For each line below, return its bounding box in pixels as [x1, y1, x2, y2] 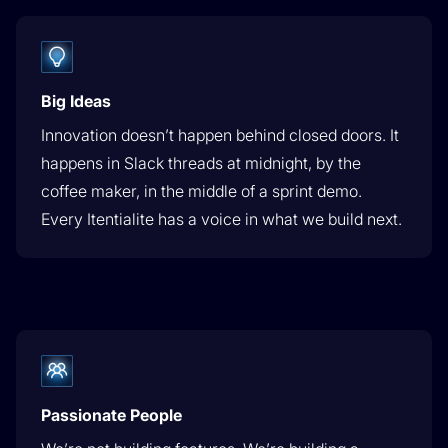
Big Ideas [41, 91, 111, 112]
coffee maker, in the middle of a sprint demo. [41, 181, 362, 202]
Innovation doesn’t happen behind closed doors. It [41, 125, 399, 146]
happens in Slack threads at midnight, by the [41, 153, 361, 174]
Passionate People [41, 405, 182, 426]
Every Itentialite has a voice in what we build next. [41, 209, 402, 230]
